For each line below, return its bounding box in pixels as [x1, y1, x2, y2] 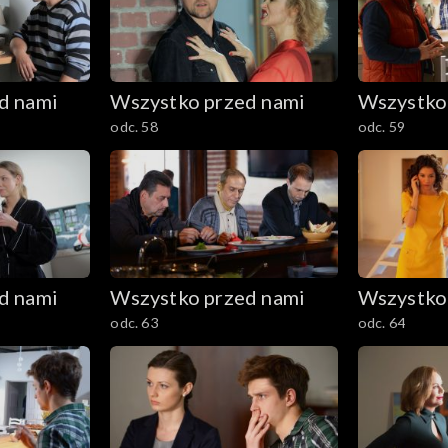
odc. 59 [357, 117, 405, 135]
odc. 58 [110, 117, 158, 135]
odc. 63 [110, 313, 158, 331]
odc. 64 [357, 313, 405, 331]
